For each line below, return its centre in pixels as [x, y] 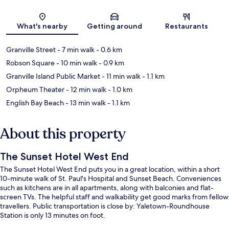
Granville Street [31, 50]
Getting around [114, 26]
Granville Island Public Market [53, 76]
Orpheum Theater [35, 90]
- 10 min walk [76, 63]
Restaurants [187, 26]
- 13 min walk [85, 103]
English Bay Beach [35, 103]
